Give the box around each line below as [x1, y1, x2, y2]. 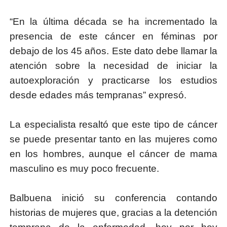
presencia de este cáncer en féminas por [9, 31, 218, 42]
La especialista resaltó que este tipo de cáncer [9, 119, 218, 130]
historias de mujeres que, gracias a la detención [9, 207, 218, 218]
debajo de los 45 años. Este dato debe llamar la [9, 46, 218, 57]
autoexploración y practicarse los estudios [9, 75, 218, 86]
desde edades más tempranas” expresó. [9, 90, 186, 101]
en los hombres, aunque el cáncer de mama [9, 148, 218, 160]
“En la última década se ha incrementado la [9, 16, 218, 27]
